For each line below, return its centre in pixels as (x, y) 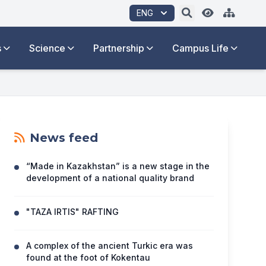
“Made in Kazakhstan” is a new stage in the (118, 166)
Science (47, 48)
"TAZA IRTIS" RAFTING (72, 212)
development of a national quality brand (110, 178)
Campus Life (200, 48)
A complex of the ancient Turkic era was (110, 246)
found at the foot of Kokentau (88, 257)
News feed (64, 138)
